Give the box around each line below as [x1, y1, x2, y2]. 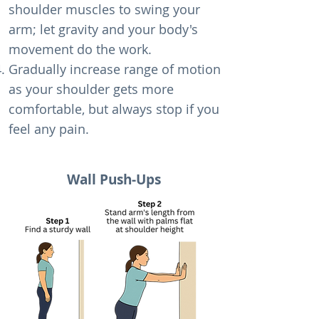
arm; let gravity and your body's [9, 21, 198, 38]
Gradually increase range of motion [9, 61, 221, 78]
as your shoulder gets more [9, 80, 174, 98]
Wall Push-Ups [67, 170, 161, 189]
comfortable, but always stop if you [9, 100, 219, 117]
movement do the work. [9, 41, 152, 58]
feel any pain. [9, 120, 89, 137]
